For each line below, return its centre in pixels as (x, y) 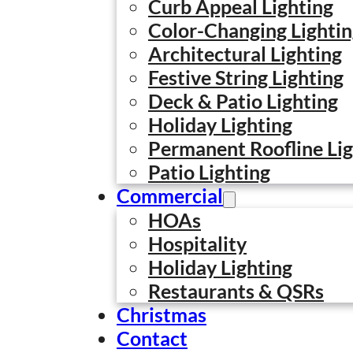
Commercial (170, 195)
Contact (152, 338)
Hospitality (197, 243)
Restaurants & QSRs (236, 291)
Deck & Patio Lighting (243, 101)
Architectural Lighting (245, 54)
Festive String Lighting (246, 77)
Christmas (162, 314)
